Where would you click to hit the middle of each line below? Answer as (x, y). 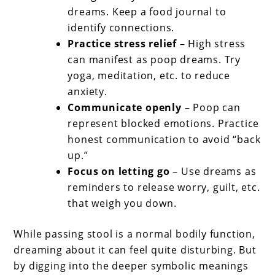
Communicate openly (125, 108)
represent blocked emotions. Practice (164, 124)
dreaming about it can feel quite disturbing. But (135, 250)
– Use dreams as (213, 172)
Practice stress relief (122, 44)
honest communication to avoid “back (164, 140)
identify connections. (121, 28)
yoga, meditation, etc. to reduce (149, 76)
